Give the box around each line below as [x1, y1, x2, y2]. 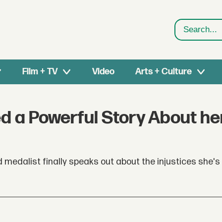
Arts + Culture [135, 66, 192, 77]
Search [175, 30, 204, 42]
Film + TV [22, 66, 58, 77]
